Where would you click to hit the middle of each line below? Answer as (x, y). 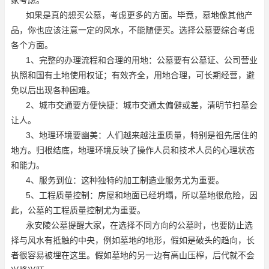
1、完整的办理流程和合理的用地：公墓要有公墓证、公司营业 (142, 60)
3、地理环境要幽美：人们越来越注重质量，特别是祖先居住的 (142, 135)
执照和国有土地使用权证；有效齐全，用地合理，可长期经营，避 (133, 75)
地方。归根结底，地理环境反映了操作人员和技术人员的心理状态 (133, 150)
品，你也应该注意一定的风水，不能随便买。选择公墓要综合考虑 (133, 30)
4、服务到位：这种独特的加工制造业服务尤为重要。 (125, 180)
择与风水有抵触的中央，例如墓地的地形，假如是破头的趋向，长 (133, 240)
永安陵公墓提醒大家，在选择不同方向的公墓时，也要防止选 (139, 225)
